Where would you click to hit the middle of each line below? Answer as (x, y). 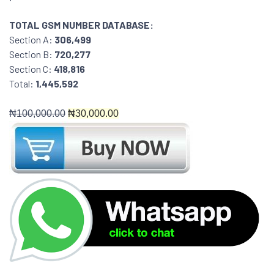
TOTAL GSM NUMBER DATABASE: (81, 25)
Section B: (32, 54)
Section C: (31, 69)
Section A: (32, 39)
